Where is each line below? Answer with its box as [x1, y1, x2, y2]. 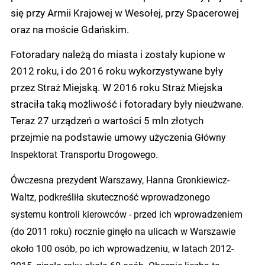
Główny [195, 131, 226, 144]
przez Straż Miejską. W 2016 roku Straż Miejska [11, 80, 222, 94]
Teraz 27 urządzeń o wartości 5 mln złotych [11, 114, 203, 127]
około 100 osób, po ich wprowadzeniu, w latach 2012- [11, 242, 234, 255]
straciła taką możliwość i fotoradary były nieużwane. [11, 97, 244, 111]
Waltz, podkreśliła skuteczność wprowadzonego [11, 190, 210, 203]
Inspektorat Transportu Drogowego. [11, 148, 158, 161]
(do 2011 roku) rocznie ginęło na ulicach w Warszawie [11, 225, 235, 238]
